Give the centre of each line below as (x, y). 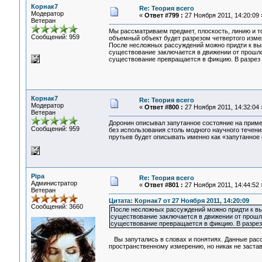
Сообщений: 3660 (57, 206)
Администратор (54, 183)
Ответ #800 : (163, 107)
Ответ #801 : (163, 185)
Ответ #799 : (163, 15)
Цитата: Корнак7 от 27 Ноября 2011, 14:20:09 (179, 201)
